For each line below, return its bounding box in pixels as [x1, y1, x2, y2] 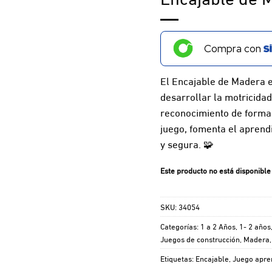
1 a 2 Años [200, 219, 236, 232]
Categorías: [160, 219, 200, 232]
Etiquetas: [160, 251, 195, 264]
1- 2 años [239, 219, 271, 232]
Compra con [203, 41, 263, 55]
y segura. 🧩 [160, 135, 214, 151]
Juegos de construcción [160, 232, 240, 245]
